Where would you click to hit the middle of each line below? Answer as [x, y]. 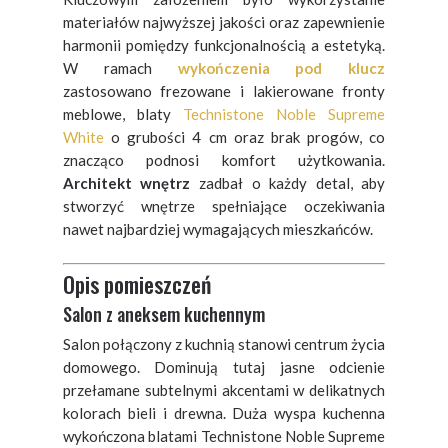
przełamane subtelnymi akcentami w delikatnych [224, 389]
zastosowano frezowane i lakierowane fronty [224, 90]
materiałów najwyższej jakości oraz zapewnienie [224, 21]
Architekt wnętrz [126, 182]
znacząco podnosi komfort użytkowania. [224, 159]
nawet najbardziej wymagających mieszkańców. [217, 228]
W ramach [120, 67]
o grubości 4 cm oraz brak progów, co [244, 136]
